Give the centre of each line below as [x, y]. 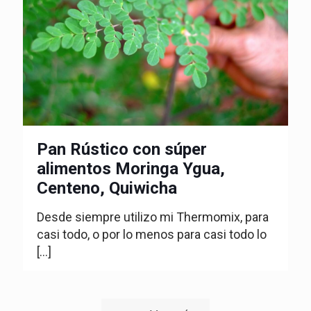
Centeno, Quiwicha [107, 188]
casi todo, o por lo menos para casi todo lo [152, 234]
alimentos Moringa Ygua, [131, 168]
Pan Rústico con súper [122, 149]
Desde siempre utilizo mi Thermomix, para [153, 217]
